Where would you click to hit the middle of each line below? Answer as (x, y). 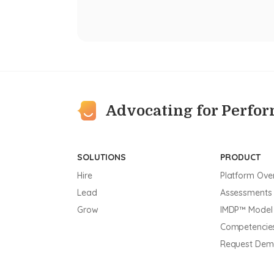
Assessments (246, 193)
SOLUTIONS (102, 157)
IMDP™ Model (246, 210)
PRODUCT (240, 157)
